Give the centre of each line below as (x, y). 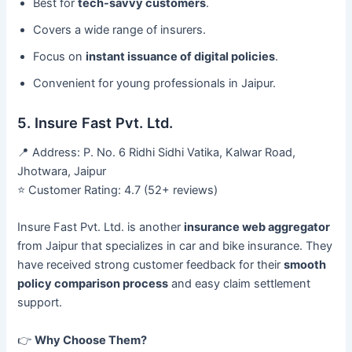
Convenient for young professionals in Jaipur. (155, 84)
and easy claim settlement (240, 284)
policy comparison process (93, 284)
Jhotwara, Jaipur (62, 171)
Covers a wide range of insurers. (120, 30)
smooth (305, 265)
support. (40, 303)
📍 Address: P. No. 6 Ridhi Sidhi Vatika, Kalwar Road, (157, 152)
